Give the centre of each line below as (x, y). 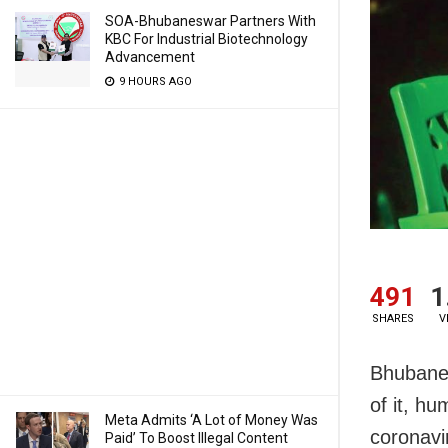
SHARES (392, 319)
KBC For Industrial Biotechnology (206, 39)
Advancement (150, 57)
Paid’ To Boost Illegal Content (196, 438)
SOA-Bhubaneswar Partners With (210, 21)
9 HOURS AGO (154, 81)
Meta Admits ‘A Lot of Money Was (211, 420)
